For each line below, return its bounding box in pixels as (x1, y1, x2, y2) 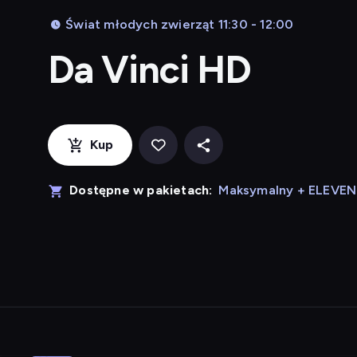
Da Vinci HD (48, 46, 252, 92)
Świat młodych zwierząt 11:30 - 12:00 (65, 17, 294, 32)
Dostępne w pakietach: (69, 182, 213, 198)
